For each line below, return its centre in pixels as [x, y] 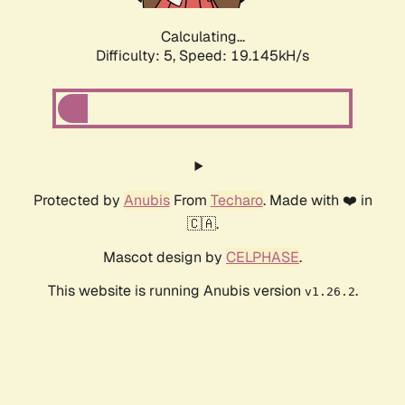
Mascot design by [165, 258]
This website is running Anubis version [176, 291]
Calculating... [202, 37]
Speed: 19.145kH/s [244, 56]
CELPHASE [263, 258]
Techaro [236, 201]
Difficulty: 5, [137, 56]
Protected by [78, 201]
